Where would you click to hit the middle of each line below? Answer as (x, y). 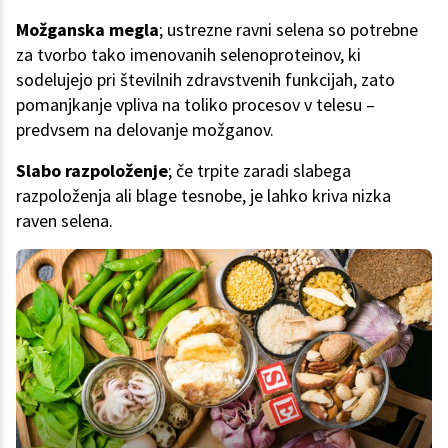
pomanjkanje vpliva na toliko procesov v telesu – (195, 105)
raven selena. (64, 221)
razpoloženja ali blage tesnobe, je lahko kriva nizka (203, 196)
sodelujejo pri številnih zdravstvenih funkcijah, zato (205, 80)
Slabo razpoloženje (92, 171)
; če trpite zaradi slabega (259, 171)
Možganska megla (87, 30)
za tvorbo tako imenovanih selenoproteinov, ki (188, 55)
